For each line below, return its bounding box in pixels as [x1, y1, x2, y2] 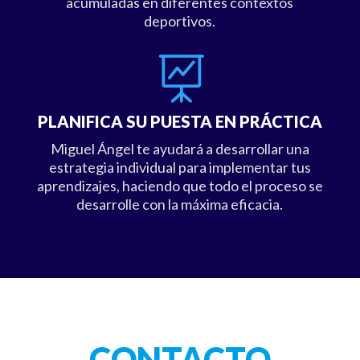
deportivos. [144, 12, 216, 31]
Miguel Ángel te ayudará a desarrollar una [50, 140, 309, 158]
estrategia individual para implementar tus [48, 158, 311, 177]
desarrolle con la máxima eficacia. [76, 195, 284, 214]
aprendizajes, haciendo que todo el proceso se [36, 177, 323, 195]
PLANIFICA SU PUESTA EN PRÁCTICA [37, 112, 322, 132]
